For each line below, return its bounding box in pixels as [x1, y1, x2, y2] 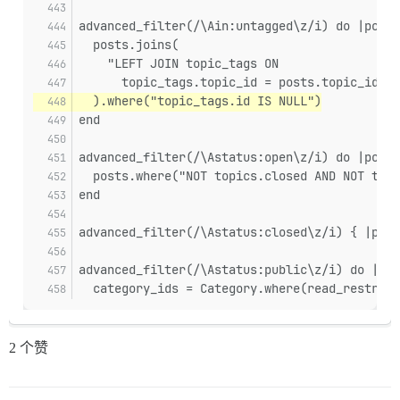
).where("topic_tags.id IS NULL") [79, 93, 321, 110]
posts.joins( [79, 37, 179, 54]
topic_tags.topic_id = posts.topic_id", [79, 74, 393, 91]
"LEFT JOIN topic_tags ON [79, 55, 279, 72]
